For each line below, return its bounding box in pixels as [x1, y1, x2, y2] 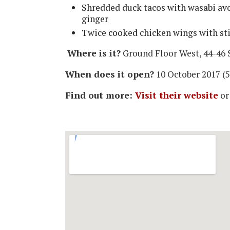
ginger [82, 12, 108, 25]
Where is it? [67, 47, 121, 59]
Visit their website [135, 89, 218, 101]
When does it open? [65, 68, 154, 80]
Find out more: [65, 89, 135, 101]
